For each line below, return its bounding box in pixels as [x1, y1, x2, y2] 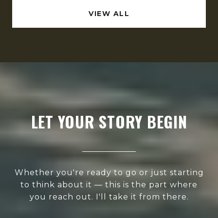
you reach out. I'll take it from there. [29, 192, 189, 201]
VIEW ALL [89, 9, 129, 18]
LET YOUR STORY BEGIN [31, 109, 187, 133]
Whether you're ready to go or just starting [14, 167, 204, 177]
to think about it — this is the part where [20, 180, 198, 189]
